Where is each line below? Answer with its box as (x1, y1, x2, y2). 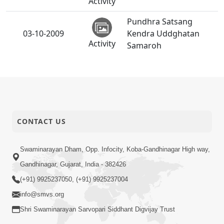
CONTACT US (17, 116, 66, 126)
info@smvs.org (20, 190, 64, 198)
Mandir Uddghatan (127, 64, 199, 76)
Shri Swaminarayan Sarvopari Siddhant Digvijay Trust (20, 205, 175, 213)
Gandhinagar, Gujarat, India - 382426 (20, 160, 126, 168)
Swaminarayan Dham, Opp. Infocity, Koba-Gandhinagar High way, (20, 145, 210, 153)
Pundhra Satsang (127, 16, 192, 27)
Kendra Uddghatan (127, 28, 199, 39)
